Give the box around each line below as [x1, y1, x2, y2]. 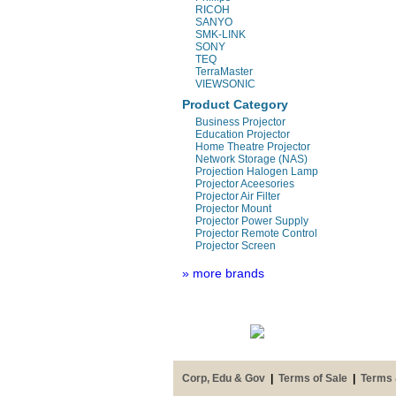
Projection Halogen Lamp [195, 165, 318, 178]
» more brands [182, 266, 264, 280]
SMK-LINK [195, 28, 246, 41]
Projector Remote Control [195, 227, 317, 240]
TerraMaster [195, 65, 253, 78]
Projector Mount [195, 202, 271, 215]
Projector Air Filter [195, 190, 280, 202]
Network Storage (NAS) [195, 153, 308, 165]
